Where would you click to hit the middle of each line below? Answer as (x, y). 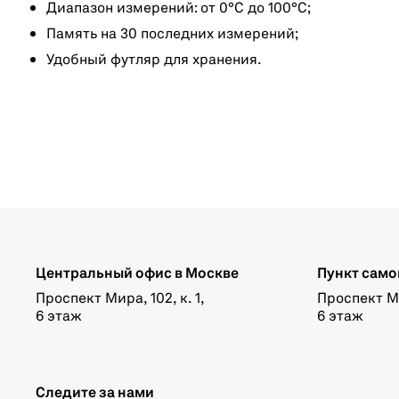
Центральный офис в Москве (137, 274)
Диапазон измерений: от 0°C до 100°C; (179, 9)
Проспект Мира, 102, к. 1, (120, 299)
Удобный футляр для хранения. (154, 61)
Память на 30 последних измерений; (172, 35)
